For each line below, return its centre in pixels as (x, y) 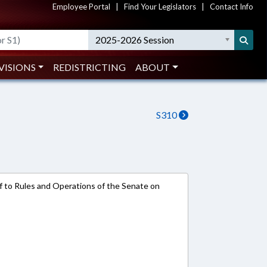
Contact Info (232, 7)
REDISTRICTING (90, 67)
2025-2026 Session (135, 40)
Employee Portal (81, 7)
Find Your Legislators (160, 7)
